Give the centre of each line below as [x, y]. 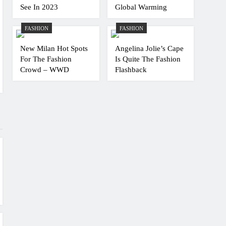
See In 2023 [39, 7]
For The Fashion [46, 59]
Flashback [131, 69]
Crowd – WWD [45, 69]
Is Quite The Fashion [148, 59]
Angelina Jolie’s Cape [149, 48]
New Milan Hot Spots [54, 48]
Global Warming [141, 7]
